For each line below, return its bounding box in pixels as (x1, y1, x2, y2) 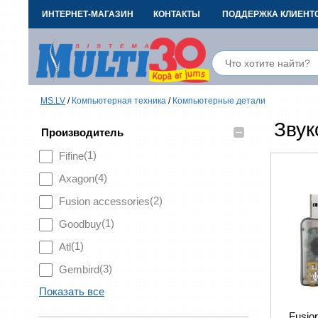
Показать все (39, 285, 104, 297)
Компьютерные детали (172, 96, 265, 106)
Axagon (59, 172, 94, 185)
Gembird (59, 263, 99, 275)
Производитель (41, 126, 124, 138)
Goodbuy (59, 218, 102, 230)
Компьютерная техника (72, 96, 166, 106)
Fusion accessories (59, 195, 150, 207)
